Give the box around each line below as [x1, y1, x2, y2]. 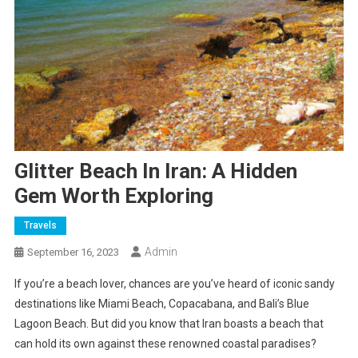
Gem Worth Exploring [14, 184, 213, 209]
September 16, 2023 [26, 246, 119, 259]
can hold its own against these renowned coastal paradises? [14, 337, 316, 351]
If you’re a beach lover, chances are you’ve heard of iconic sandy [14, 277, 335, 291]
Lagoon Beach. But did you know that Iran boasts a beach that [14, 317, 324, 331]
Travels [23, 220, 57, 232]
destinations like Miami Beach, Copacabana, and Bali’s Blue [14, 297, 309, 311]
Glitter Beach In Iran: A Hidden [14, 159, 297, 184]
